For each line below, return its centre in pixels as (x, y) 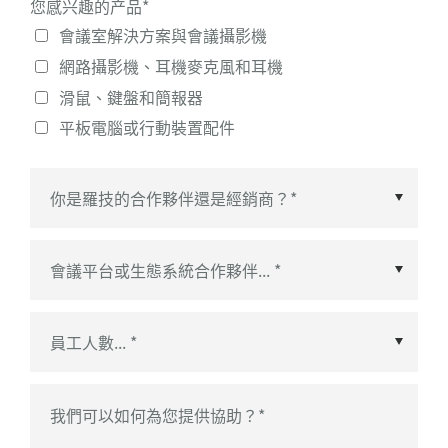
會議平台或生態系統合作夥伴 (154, 330)
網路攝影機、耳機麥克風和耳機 (170, 65)
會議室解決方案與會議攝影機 (162, 35)
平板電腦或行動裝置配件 (146, 127)
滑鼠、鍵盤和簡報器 (130, 96)
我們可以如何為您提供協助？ (154, 414)
